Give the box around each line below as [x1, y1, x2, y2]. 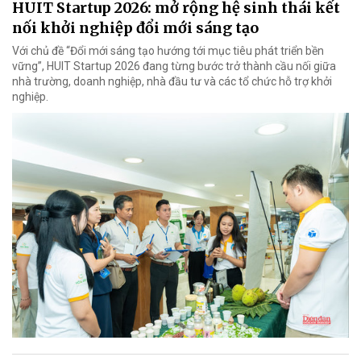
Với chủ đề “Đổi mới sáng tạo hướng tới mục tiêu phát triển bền [12, 44, 324, 58]
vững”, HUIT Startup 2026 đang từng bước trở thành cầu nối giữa [12, 60, 336, 73]
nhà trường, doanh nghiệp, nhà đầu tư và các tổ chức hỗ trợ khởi [12, 75, 332, 89]
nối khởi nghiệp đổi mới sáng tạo [12, 19, 259, 38]
